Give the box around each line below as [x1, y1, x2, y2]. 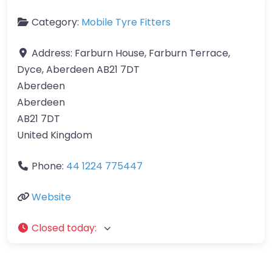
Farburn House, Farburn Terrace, [75, 46, 230, 60]
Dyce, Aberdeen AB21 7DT [17, 63, 140, 76]
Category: [32, 15, 81, 29]
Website [32, 190, 71, 204]
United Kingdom [17, 128, 92, 142]
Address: [32, 46, 75, 60]
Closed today [32, 221, 95, 235]
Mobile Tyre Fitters [81, 15, 171, 29]
